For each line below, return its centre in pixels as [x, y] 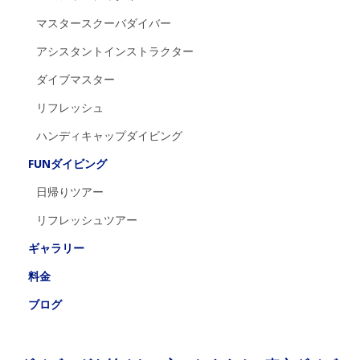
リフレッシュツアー [87, 219]
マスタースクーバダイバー [104, 22]
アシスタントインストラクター [115, 51]
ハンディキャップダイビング [109, 135]
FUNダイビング [67, 163]
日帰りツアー [70, 191]
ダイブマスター [76, 79]
